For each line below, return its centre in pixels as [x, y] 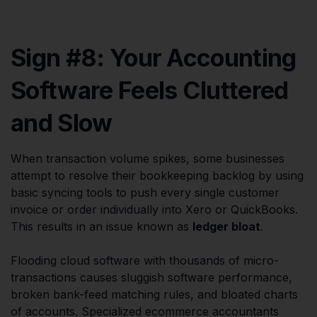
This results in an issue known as [102, 226]
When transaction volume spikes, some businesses [148, 158]
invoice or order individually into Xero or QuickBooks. [154, 209]
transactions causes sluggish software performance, [151, 277]
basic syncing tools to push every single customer [145, 192]
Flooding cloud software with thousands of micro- [145, 260]
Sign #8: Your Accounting [154, 57]
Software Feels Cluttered [150, 90]
